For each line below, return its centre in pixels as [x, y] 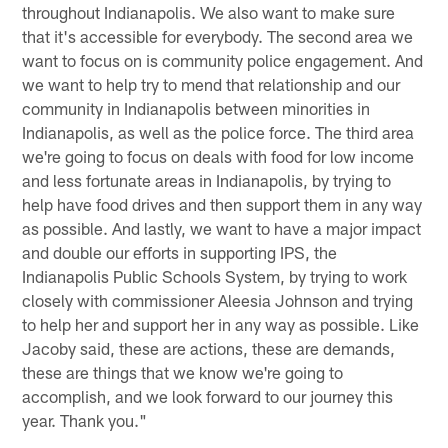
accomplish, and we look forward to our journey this [208, 396]
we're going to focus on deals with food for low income [218, 156]
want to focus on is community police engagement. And [223, 60]
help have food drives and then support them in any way [222, 204]
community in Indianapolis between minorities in [196, 108]
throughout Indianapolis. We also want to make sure [209, 12]
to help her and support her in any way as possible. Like [221, 324]
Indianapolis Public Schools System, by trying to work [215, 276]
